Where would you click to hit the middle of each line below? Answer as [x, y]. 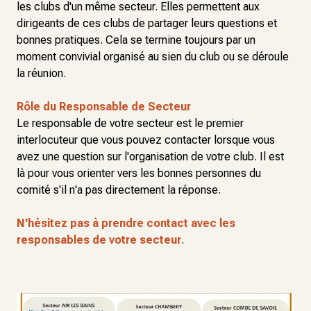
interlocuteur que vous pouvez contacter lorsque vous [146, 140]
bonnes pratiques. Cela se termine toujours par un [136, 40]
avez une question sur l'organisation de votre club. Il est [150, 157]
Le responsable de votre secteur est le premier [130, 123]
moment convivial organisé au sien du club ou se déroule [153, 57]
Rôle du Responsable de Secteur [104, 107]
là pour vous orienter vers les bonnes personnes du [139, 173]
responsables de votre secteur [99, 240]
